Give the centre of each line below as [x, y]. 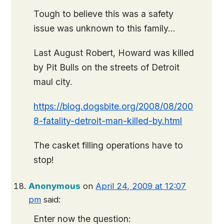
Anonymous [55, 186]
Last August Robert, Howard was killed [114, 53]
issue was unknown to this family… [105, 28]
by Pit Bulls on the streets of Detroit [107, 67]
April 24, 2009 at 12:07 [141, 186]
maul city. [53, 82]
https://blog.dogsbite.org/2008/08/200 [113, 106]
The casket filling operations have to [108, 145]
